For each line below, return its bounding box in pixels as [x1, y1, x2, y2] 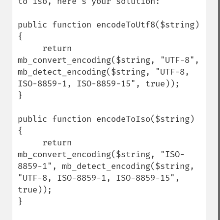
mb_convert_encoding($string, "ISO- [18, 149, 185, 160]
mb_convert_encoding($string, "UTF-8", [18, 55, 199, 65]
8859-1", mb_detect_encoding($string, [18, 161, 194, 171]
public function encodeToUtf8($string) [18, 20, 199, 30]
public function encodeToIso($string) [18, 114, 194, 124]
